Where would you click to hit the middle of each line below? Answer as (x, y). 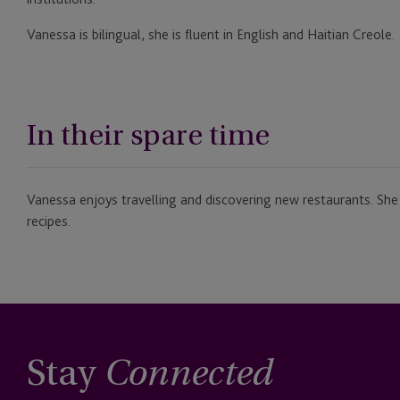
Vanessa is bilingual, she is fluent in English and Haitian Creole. (211, 35)
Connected (187, 376)
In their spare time (148, 135)
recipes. (49, 221)
